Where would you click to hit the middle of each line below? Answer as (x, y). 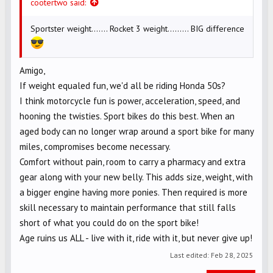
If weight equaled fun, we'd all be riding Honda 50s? (122, 85)
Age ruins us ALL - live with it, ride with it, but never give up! (136, 238)
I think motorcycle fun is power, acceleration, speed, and (130, 101)
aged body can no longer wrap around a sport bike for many (136, 131)
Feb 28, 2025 (232, 255)
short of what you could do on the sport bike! (109, 222)
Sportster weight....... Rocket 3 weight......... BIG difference (137, 29)
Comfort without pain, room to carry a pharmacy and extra (133, 161)
